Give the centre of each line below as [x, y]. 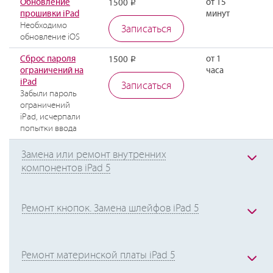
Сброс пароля [48, 59]
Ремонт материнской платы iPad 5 [98, 255]
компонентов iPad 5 [66, 168]
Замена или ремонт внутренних [94, 154]
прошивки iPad [50, 14]
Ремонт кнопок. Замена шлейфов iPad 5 [110, 208]
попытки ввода [48, 128]
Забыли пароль [48, 94]
